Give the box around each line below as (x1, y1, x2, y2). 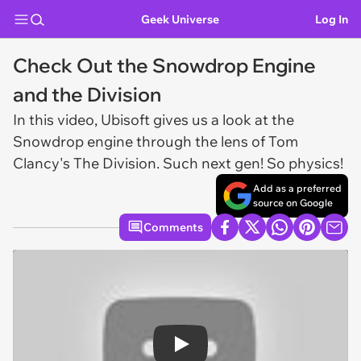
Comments (143, 220, 203, 234)
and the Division (13, 82, 161, 106)
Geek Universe (141, 11, 219, 27)
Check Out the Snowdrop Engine (13, 53, 316, 77)
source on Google (253, 197, 333, 209)
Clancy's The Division (13, 154, 156, 172)
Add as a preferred (253, 182, 342, 194)
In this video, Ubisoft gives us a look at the (13, 110, 294, 129)
